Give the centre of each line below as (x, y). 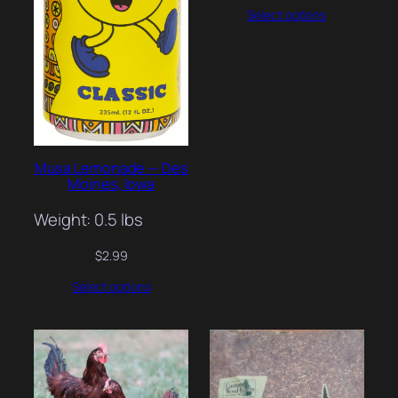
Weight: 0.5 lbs (88, 219)
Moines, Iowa (111, 184)
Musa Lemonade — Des (111, 168)
